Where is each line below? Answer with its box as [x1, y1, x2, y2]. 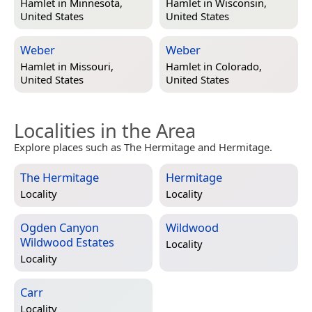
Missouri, [70, 58, 114, 73]
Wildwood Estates [20, 233, 114, 250]
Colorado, [215, 58, 262, 73]
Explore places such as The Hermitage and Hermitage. [14, 139, 272, 154]
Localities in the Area [14, 117, 196, 143]
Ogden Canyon [20, 219, 99, 235]
